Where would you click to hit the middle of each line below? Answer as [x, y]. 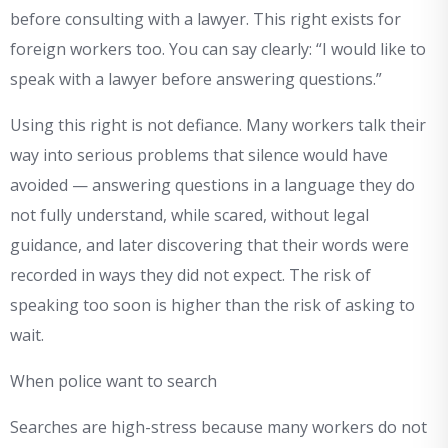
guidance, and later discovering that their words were [209, 245]
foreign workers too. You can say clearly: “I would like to [218, 49]
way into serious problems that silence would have [199, 155]
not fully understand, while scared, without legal [189, 215]
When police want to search [113, 381]
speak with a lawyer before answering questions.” [196, 79]
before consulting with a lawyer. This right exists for [205, 19]
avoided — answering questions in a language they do [212, 185]
